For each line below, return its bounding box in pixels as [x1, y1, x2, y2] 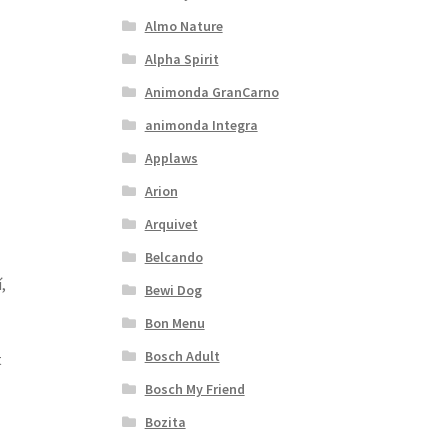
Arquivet [144, 214, 198, 233]
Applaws [144, 148, 198, 167]
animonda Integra [144, 115, 258, 134]
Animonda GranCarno [144, 82, 279, 101]
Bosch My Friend [144, 379, 245, 398]
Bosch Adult [144, 346, 220, 365]
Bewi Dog [144, 280, 202, 299]
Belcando [144, 247, 203, 266]
